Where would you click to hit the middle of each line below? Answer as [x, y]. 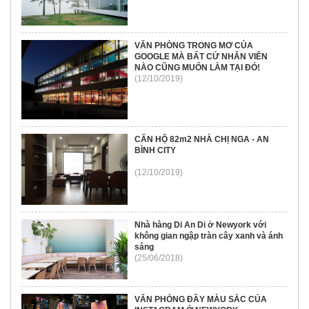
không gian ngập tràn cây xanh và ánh [209, 236]
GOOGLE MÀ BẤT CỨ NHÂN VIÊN [201, 56]
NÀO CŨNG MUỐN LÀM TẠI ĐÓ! [198, 67]
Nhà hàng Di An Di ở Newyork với [201, 225]
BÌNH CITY [156, 151]
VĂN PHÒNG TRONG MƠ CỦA [194, 45]
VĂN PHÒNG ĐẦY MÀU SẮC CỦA [201, 300]
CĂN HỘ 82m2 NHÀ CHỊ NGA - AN [202, 140]
